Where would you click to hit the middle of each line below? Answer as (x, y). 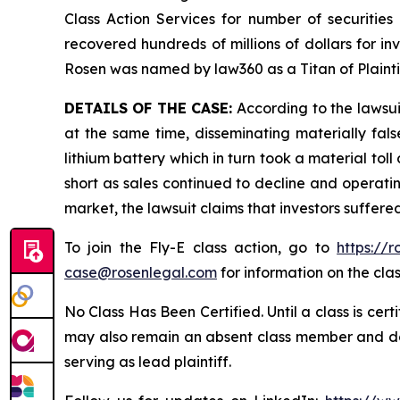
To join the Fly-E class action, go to (201, 247)
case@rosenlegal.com (141, 272)
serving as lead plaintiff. (148, 361)
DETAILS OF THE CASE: (151, 108)
